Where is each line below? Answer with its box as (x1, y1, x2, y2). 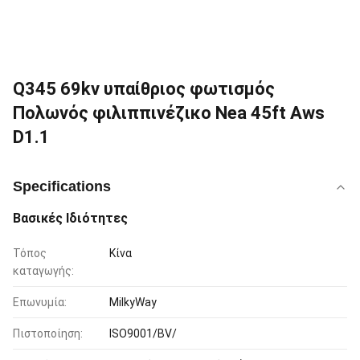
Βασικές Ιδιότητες (13, 211, 128, 226)
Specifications (13, 178, 111, 194)
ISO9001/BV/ (109, 327, 177, 340)
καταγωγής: (13, 264, 74, 277)
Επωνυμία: (13, 296, 67, 309)
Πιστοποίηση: (13, 327, 83, 340)
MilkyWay (109, 296, 157, 309)
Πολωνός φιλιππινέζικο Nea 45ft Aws (13, 103, 325, 123)
